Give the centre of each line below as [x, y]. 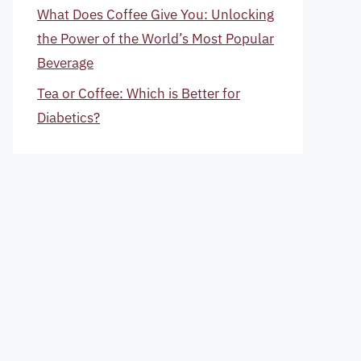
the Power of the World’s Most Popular [156, 38]
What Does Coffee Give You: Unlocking [156, 14]
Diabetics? [68, 118]
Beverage [65, 62]
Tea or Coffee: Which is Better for [139, 93]
